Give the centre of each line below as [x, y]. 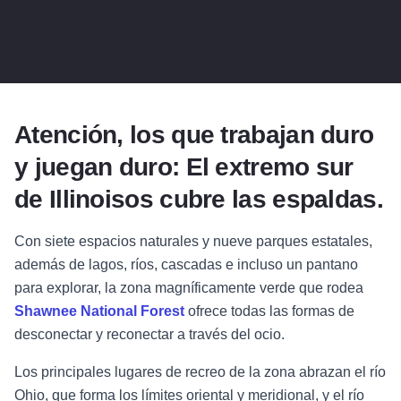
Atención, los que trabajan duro [194, 135]
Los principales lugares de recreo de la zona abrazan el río [200, 372]
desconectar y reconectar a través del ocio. [149, 335]
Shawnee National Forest [99, 311]
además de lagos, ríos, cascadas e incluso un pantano [186, 265]
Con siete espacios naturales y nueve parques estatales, [193, 242]
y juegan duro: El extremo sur [184, 167]
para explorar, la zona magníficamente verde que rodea [189, 288]
